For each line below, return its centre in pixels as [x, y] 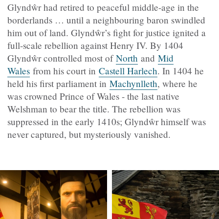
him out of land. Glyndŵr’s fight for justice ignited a [107, 33]
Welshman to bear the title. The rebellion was [94, 109]
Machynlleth [133, 84]
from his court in [64, 71]
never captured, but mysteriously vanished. [89, 134]
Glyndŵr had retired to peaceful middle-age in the [103, 7]
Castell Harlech [128, 71]
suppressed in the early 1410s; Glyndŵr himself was [107, 122]
